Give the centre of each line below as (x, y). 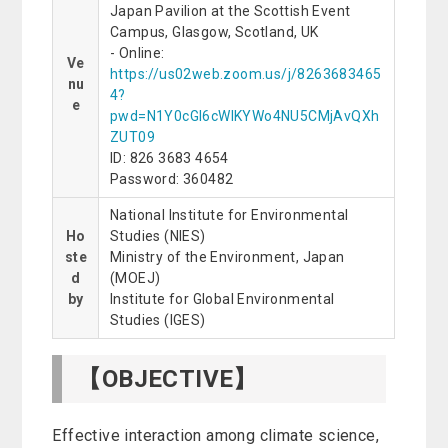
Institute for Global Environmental (222, 299)
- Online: (137, 53)
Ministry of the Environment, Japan (227, 257)
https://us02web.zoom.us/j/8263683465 (245, 74)
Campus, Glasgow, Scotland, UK (214, 32)
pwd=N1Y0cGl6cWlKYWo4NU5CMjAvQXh (244, 116)
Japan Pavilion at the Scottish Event (230, 11)
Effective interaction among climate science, (216, 436)
